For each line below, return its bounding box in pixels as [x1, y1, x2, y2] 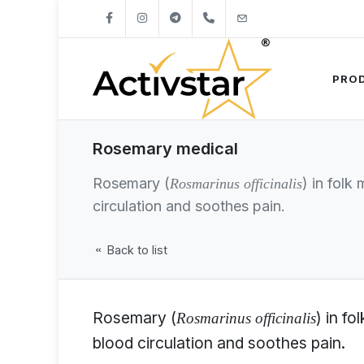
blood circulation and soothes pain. [93, 333, 345, 353]
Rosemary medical [93, 139, 238, 158]
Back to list [104, 243, 167, 257]
